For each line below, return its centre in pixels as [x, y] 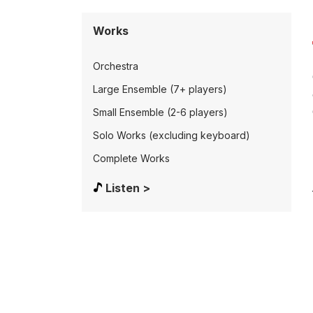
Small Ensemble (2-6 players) [160, 112]
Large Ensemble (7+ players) [160, 89]
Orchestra [116, 66]
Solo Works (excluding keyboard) [172, 135]
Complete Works [131, 158]
